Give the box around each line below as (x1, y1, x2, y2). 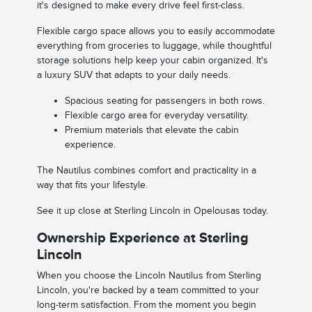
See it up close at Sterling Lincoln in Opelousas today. (36, 205, 268, 216)
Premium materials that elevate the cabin (64, 124, 239, 135)
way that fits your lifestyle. (36, 179, 148, 190)
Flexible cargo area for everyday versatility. (64, 109, 249, 120)
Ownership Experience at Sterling (36, 229, 249, 245)
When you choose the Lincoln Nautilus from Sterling (36, 270, 261, 281)
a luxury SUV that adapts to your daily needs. (36, 69, 231, 80)
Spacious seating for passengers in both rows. (64, 95, 265, 106)
